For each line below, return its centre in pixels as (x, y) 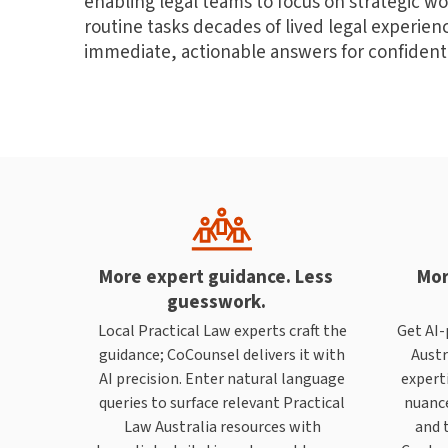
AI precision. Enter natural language (222, 378)
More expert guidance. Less (216, 276)
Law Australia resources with (222, 426)
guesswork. (216, 301)
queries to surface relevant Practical (222, 402)
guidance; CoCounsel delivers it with (222, 354)
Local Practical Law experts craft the (222, 330)
